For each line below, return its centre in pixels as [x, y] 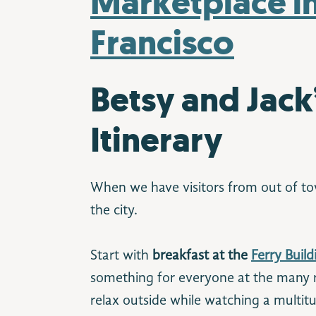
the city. [114, 211]
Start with [121, 256]
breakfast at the [202, 256]
